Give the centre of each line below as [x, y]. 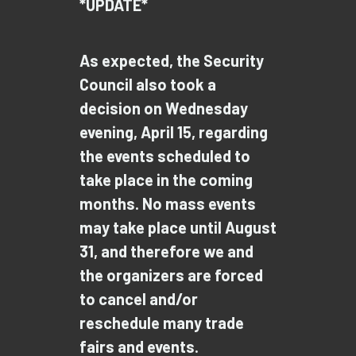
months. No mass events [168, 203]
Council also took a [148, 84]
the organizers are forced [171, 275]
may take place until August [178, 227]
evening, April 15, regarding [174, 132]
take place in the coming [166, 179]
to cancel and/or [139, 298]
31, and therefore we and [166, 251]
